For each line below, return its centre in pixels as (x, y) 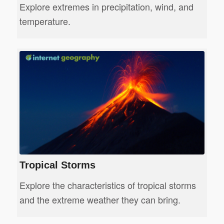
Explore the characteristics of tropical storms (107, 185)
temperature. (45, 21)
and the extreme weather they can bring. (100, 200)
